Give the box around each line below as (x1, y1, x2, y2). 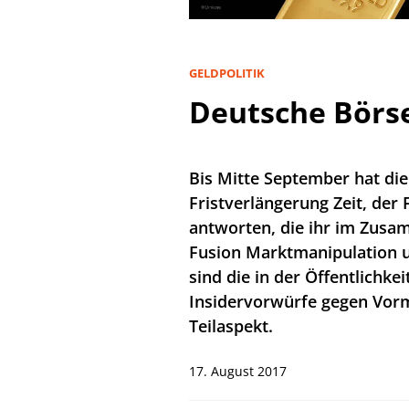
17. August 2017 (189, 362, 287, 380)
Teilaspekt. (189, 314, 273, 337)
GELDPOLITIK (189, 64, 265, 81)
